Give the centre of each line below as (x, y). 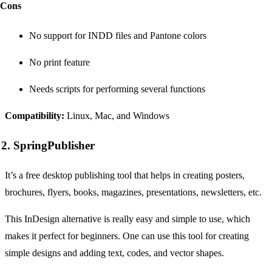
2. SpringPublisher (48, 145)
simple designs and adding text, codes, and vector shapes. (114, 253)
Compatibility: (35, 116)
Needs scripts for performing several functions (117, 89)
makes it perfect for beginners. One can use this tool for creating (127, 236)
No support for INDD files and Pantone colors (118, 36)
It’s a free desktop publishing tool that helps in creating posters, (125, 175)
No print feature (59, 63)
